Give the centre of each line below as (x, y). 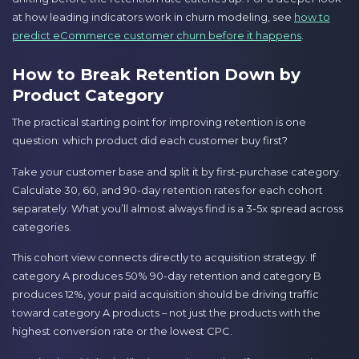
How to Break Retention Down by (156, 75)
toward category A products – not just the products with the (166, 313)
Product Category (88, 96)
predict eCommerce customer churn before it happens (157, 35)
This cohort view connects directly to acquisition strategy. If (164, 258)
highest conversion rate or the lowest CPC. (122, 331)
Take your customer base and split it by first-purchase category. (177, 171)
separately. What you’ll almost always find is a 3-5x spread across (177, 208)
